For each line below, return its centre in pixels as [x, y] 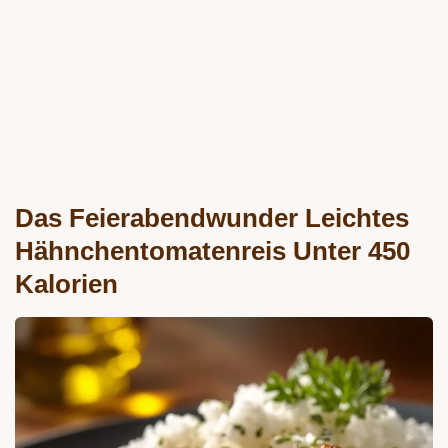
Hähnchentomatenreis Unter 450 [212, 251]
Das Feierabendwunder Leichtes [212, 218]
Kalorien [66, 284]
